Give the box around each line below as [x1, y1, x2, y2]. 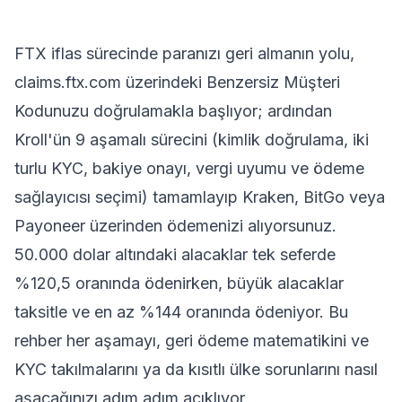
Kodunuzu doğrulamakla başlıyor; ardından [14, 101, 332, 120]
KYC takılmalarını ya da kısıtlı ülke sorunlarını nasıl [14, 360, 378, 379]
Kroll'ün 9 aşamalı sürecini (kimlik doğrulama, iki [14, 130, 369, 149]
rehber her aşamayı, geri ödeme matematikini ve [14, 331, 369, 350]
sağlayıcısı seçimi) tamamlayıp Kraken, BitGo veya [14, 188, 385, 206]
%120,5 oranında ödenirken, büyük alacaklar [14, 274, 344, 293]
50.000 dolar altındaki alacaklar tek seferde [14, 245, 336, 264]
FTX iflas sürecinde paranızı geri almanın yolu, [14, 44, 354, 63]
